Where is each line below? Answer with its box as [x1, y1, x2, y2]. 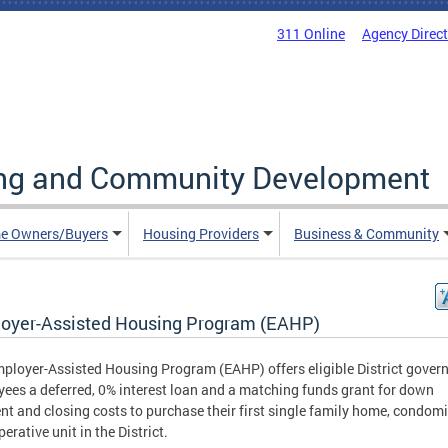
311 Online [277, 24, 345, 43]
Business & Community [294, 224, 439, 243]
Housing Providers [143, 224, 259, 243]
